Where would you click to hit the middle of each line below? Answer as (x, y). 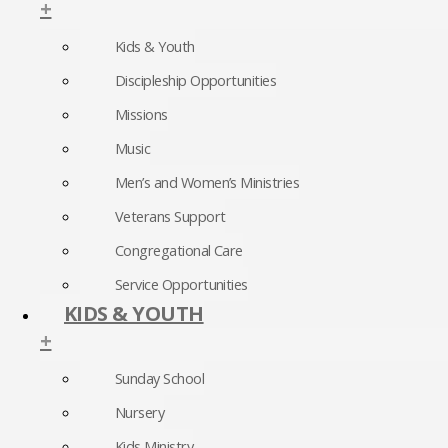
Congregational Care (179, 249)
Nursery (140, 411)
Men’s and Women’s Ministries (207, 181)
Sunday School (160, 377)
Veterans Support (170, 215)
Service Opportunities (181, 283)
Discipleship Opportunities (196, 79)
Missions (141, 113)
